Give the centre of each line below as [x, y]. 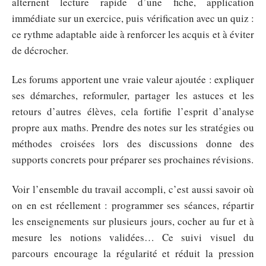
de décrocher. [40, 50]
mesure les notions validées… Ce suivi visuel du [133, 237]
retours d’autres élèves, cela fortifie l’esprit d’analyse [133, 111]
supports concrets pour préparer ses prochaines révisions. [133, 159]
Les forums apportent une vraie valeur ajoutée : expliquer [133, 79]
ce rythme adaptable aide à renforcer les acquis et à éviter [133, 34]
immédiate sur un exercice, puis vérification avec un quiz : [133, 18]
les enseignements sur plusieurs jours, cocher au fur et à [133, 221]
